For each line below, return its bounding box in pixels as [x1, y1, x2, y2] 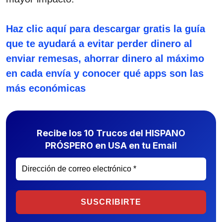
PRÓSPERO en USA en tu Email [45, 140, 177, 151]
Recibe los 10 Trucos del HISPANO [37, 127, 185, 138]
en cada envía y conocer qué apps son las [6, 68, 204, 79]
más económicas [6, 83, 86, 94]
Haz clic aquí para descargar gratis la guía [6, 23, 205, 34]
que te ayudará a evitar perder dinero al [6, 38, 192, 49]
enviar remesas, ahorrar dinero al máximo [6, 53, 204, 64]
